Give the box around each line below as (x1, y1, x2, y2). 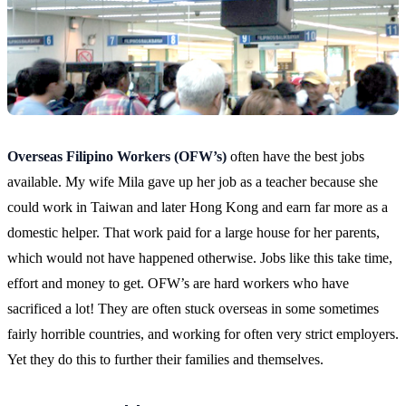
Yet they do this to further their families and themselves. (7, 352, 324, 368)
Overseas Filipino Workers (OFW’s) (7, 149, 227, 165)
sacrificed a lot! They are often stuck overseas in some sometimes (7, 301, 379, 317)
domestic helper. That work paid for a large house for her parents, (7, 225, 380, 241)
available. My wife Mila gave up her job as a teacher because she (7, 174, 378, 190)
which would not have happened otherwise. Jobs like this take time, (7, 250, 392, 266)
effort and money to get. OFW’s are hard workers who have (7, 275, 349, 292)
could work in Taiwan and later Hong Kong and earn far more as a (7, 199, 388, 216)
